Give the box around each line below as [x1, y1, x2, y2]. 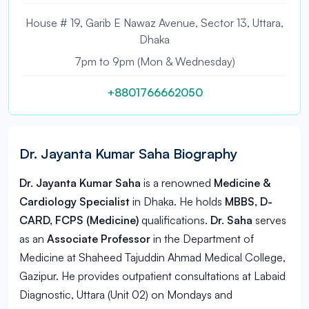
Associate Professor [47, 232, 150, 246]
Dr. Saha [210, 213, 252, 227]
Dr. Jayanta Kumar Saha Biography [19, 145, 237, 162]
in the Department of [150, 232, 254, 246]
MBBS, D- [225, 195, 272, 208]
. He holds [174, 195, 225, 208]
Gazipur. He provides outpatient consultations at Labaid [19, 269, 286, 283]
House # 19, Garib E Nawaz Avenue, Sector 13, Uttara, [26, 16, 283, 30]
